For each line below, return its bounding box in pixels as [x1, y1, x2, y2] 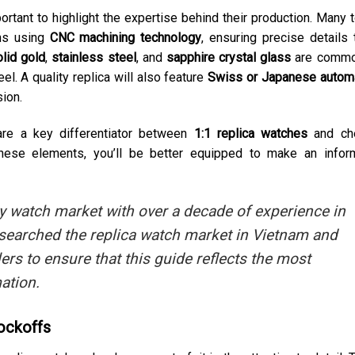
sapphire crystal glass [166, 50, 292, 66]
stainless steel [52, 50, 136, 66]
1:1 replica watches [193, 126, 307, 142]
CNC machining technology [49, 30, 202, 46]
